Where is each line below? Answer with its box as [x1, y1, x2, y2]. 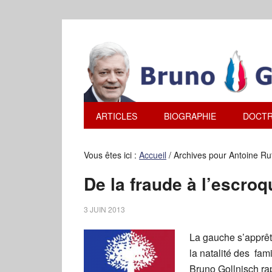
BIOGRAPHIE [164, 110, 216, 122]
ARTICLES [96, 110, 137, 122]
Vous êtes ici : [84, 149, 139, 161]
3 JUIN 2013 [84, 204, 125, 214]
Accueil [139, 149, 166, 161]
